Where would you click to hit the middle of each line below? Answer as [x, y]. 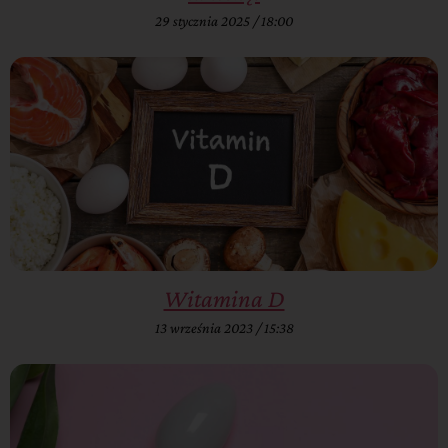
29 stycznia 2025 [204, 21]
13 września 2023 [205, 328]
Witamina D [224, 299]
